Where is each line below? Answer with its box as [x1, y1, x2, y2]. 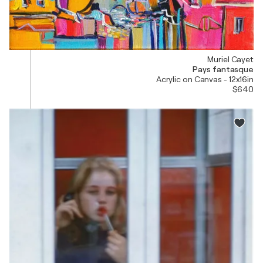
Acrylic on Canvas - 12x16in [156, 75, 254, 85]
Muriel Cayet [207, 55, 254, 65]
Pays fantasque [193, 65, 254, 75]
